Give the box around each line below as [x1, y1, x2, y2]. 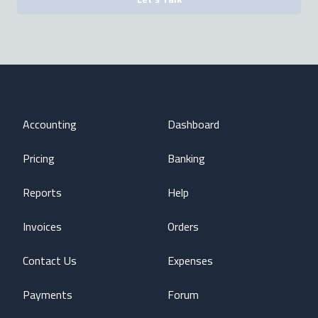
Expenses [168, 249, 213, 271]
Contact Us [23, 249, 77, 271]
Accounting [23, 113, 77, 135]
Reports [23, 181, 62, 203]
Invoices [23, 215, 62, 237]
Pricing [23, 147, 55, 169]
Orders [168, 215, 199, 237]
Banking [168, 147, 205, 169]
